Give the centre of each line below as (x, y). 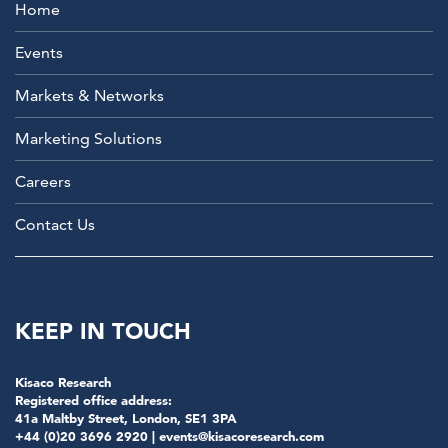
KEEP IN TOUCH (103, 331)
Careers (43, 182)
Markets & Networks (89, 96)
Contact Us (55, 225)
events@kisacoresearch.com (241, 436)
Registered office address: (93, 400)
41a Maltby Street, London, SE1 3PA (126, 418)
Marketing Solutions (88, 139)
